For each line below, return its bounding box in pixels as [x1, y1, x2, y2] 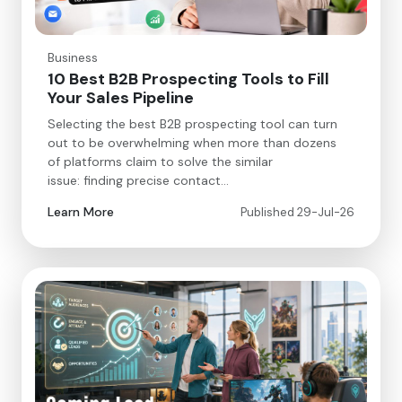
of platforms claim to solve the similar [48, 153, 274, 170]
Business [48, 48, 99, 66]
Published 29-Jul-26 [240, 205, 354, 221]
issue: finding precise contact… [48, 171, 230, 188]
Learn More [48, 204, 115, 221]
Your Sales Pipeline [48, 87, 195, 109]
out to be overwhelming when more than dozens [48, 134, 337, 151]
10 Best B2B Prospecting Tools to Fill [48, 68, 330, 91]
